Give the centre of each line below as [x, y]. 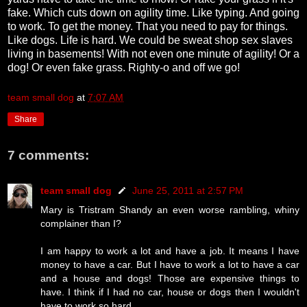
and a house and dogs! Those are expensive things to [170, 278]
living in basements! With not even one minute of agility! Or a [153, 54]
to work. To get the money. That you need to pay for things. [148, 27]
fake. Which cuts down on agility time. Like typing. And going [153, 13]
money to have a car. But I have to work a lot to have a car [170, 264]
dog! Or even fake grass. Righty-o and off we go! [124, 68]
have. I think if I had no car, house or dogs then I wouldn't [170, 292]
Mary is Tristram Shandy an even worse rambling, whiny [170, 209]
